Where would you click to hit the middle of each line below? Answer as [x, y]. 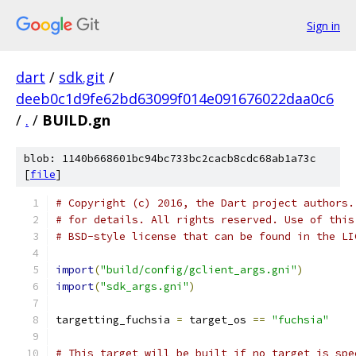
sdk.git [82, 77]
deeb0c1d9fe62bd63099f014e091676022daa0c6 [175, 99]
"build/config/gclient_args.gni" [199, 270]
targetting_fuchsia [116, 320]
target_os [218, 320]
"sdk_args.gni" [145, 286]
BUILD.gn [76, 120]
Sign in [323, 25]
